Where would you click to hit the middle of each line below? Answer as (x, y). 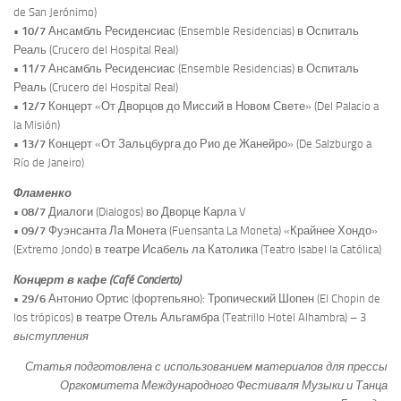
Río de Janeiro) (49, 162)
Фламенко (43, 192)
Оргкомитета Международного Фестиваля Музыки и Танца (224, 386)
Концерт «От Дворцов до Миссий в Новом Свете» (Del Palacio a (212, 106)
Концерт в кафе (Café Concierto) (97, 280)
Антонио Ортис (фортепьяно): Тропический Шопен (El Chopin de (214, 299)
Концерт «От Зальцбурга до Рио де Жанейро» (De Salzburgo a (209, 143)
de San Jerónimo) (55, 12)
